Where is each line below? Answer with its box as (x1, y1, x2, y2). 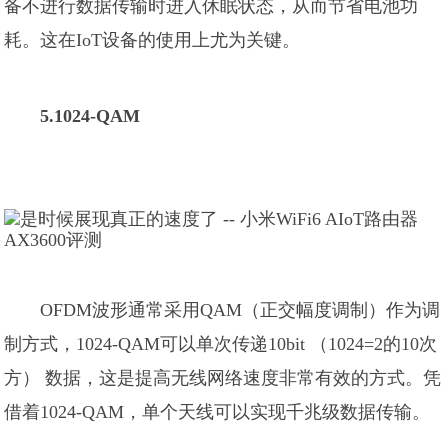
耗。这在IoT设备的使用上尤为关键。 (4, 30, 301, 50)
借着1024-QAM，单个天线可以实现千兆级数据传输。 (4, 402, 431, 422)
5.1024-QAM (40, 106, 141, 126)
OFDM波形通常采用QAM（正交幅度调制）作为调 (40, 300, 441, 320)
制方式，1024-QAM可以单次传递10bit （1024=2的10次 (4, 334, 438, 354)
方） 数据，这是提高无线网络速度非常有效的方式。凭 (4, 368, 442, 388)
